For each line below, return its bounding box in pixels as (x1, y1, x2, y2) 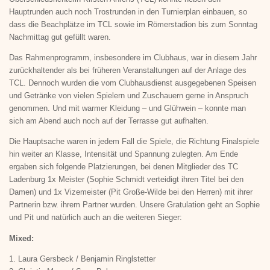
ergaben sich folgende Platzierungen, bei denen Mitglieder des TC (9, 162, 238, 172)
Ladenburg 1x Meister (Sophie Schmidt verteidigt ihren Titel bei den (9, 175, 243, 184)
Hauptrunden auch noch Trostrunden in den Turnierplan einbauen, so (9, 7, 247, 17)
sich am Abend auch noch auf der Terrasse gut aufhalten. (9, 116, 209, 126)
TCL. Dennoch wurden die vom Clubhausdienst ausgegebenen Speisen (9, 78, 256, 88)
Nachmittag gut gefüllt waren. (9, 33, 111, 42)
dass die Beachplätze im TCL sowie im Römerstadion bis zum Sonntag (9, 20, 257, 30)
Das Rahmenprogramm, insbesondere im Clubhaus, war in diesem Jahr (9, 53, 257, 63)
